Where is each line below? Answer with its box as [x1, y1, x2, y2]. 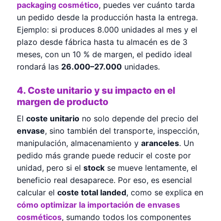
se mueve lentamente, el [105, 162, 197, 173]
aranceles [141, 138, 179, 148]
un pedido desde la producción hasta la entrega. [17, 12, 198, 22]
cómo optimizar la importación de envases [17, 199, 180, 210]
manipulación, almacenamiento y [17, 138, 141, 148]
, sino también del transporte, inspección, [45, 125, 199, 136]
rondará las [17, 61, 61, 72]
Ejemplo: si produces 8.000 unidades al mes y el [17, 24, 197, 35]
